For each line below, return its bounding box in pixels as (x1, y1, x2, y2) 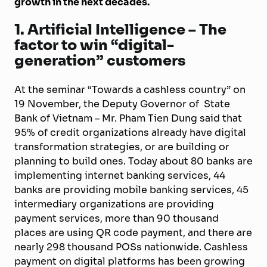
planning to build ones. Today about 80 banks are (14, 154, 253, 168)
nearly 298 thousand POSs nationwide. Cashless (14, 240, 248, 254)
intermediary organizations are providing (14, 197, 214, 211)
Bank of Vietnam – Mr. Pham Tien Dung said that (14, 111, 242, 125)
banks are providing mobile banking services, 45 (14, 182, 249, 197)
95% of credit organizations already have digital (14, 125, 246, 139)
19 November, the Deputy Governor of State (14, 97, 230, 111)
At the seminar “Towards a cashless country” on (14, 82, 246, 97)
